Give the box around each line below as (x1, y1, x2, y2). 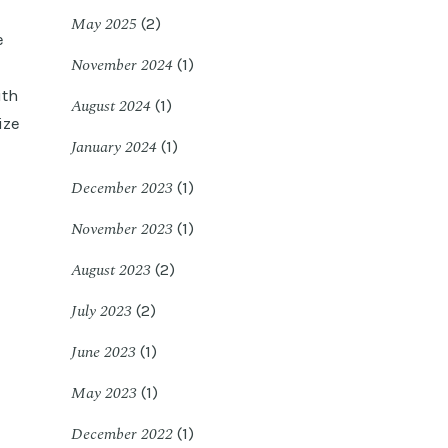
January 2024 (71, 135, 157, 159)
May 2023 (71, 381, 137, 405)
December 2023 (71, 176, 173, 200)
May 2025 (71, 12, 137, 36)
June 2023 (71, 340, 136, 364)
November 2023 (71, 217, 173, 241)
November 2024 (71, 53, 173, 77)
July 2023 (71, 299, 132, 323)
